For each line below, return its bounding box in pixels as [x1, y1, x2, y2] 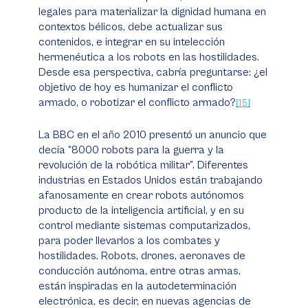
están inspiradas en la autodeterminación [38, 280, 236, 292]
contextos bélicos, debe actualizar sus [38, 21, 223, 33]
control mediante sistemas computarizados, [38, 219, 250, 232]
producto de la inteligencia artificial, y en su [38, 204, 244, 217]
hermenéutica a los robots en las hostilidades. [38, 51, 259, 63]
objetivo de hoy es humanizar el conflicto [38, 81, 233, 93]
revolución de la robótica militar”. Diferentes [38, 159, 248, 171]
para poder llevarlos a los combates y [38, 234, 220, 247]
